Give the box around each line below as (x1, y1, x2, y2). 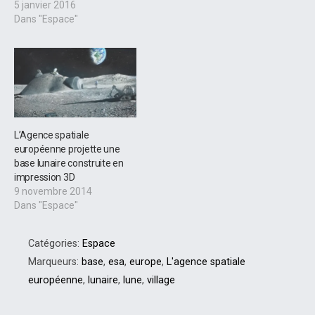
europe (129, 256, 162, 269)
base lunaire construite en (14, 157, 124, 169)
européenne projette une (14, 143, 120, 155)
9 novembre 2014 (14, 186, 92, 198)
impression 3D (14, 172, 75, 184)
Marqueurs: (28, 256, 82, 269)
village (147, 274, 175, 287)
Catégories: (28, 238, 82, 250)
